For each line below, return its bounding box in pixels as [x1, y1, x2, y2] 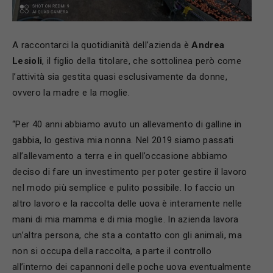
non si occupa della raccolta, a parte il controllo [12, 245, 212, 257]
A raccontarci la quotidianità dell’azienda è [12, 39, 192, 51]
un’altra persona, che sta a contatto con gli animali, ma [12, 229, 242, 241]
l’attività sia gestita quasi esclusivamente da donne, [12, 71, 227, 82]
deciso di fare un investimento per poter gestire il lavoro [12, 166, 247, 177]
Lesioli [12, 55, 43, 66]
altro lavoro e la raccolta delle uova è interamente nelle [12, 197, 243, 209]
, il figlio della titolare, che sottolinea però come [42, 55, 241, 66]
